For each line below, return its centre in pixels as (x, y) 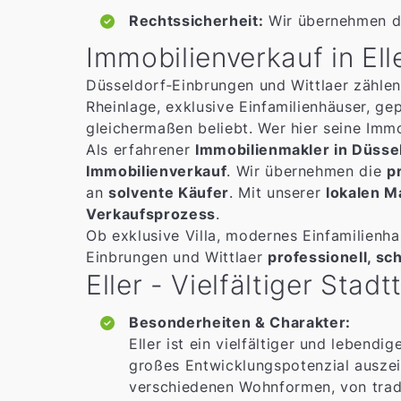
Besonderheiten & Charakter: (240, 323)
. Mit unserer (277, 193)
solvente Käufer (168, 193)
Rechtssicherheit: (196, 20)
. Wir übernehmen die (307, 171)
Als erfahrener (141, 150)
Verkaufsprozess (151, 214)
